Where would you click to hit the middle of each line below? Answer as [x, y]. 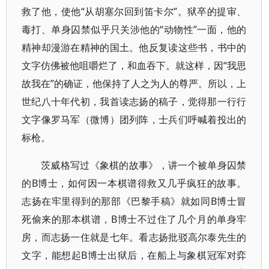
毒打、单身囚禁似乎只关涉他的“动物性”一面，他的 [134, 29]
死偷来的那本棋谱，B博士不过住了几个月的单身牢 [134, 219]
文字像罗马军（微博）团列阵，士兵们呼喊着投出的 [134, 119]
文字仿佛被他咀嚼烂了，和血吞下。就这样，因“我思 [134, 65]
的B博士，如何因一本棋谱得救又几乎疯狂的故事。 [134, 183]
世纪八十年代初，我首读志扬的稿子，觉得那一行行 [134, 101]
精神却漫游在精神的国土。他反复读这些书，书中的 [134, 47]
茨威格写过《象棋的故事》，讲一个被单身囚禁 [144, 165]
